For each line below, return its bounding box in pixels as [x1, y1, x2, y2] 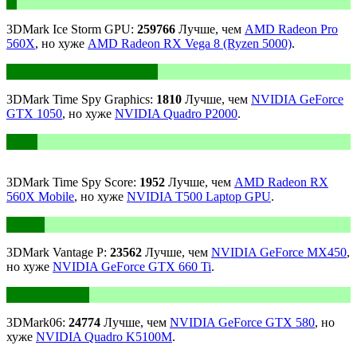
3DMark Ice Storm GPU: [6, 22, 137, 37]
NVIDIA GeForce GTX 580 [170, 316, 315, 330]
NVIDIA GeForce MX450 [211, 245, 347, 260]
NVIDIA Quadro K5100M [36, 330, 172, 344]
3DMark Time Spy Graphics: [6, 92, 156, 107]
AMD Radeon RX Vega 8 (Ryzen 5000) [88, 37, 292, 51]
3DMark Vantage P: [6, 245, 110, 260]
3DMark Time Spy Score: [6, 175, 139, 190]
